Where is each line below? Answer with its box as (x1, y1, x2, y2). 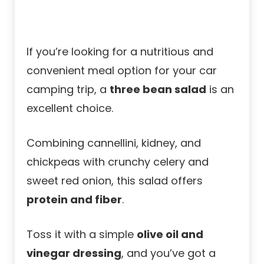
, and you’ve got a (121, 245, 216, 260)
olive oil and (137, 226, 203, 242)
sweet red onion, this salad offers (27, 173, 203, 188)
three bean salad (110, 81, 206, 97)
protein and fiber (27, 192, 122, 207)
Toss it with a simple (27, 226, 137, 242)
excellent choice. (27, 100, 113, 115)
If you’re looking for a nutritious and (27, 44, 213, 59)
